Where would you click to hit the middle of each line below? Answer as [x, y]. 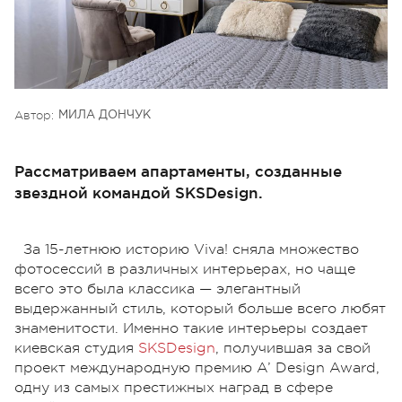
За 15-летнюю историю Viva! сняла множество [191, 249]
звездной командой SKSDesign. [139, 192]
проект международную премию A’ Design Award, [197, 367]
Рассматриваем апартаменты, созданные [178, 170]
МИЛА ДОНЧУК [105, 115]
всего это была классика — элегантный [157, 288]
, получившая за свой [293, 348]
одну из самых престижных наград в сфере [174, 387]
